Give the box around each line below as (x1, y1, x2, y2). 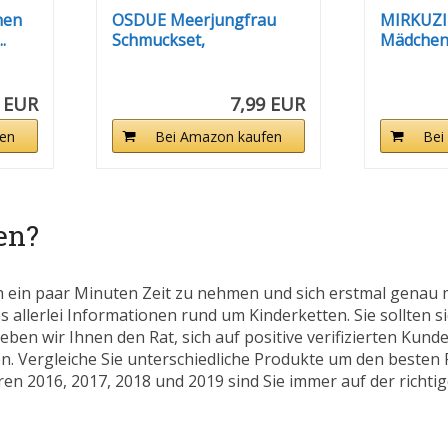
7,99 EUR (230, 92, 306, 117)
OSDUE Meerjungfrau (112, 9, 277, 32)
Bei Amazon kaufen (155, 127, 283, 147)
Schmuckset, (112, 29, 206, 52)
